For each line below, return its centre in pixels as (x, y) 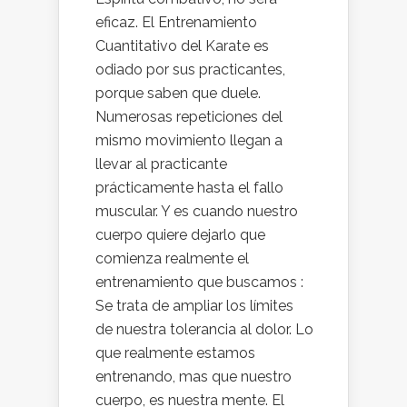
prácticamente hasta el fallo (189, 188)
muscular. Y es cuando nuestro (197, 211)
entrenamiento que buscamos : (199, 282)
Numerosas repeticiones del (189, 117)
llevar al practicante (161, 164)
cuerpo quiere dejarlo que (180, 235)
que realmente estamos (175, 353)
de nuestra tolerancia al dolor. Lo (204, 329)
